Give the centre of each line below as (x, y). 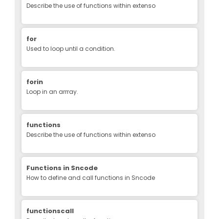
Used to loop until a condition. (71, 48)
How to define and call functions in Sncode (91, 177)
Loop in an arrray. (52, 91)
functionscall (50, 211)
